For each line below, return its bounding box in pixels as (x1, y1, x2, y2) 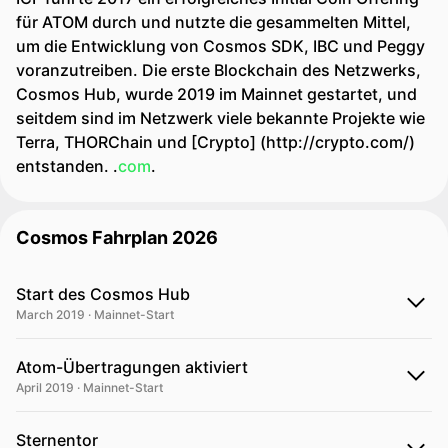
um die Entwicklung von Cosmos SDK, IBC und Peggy (16, 36, 425, 56)
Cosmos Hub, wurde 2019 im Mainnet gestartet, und (16, 84, 417, 104)
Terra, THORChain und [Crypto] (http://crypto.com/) (16, 132, 415, 152)
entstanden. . (16, 156, 118, 176)
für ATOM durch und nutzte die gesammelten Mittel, (16, 12, 411, 32)
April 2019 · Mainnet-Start (16, 380, 163, 395)
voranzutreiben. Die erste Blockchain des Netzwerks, (16, 60, 421, 80)
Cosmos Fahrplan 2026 (16, 227, 218, 248)
